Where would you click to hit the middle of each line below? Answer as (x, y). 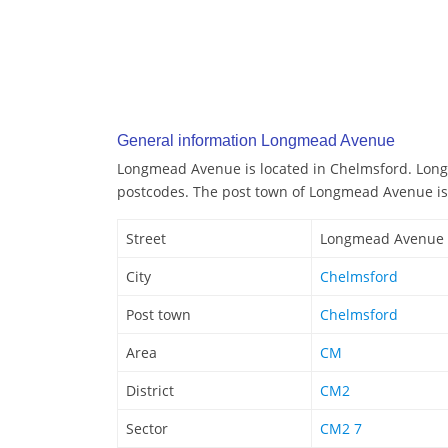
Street (146, 239)
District (150, 391)
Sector (147, 429)
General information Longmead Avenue (256, 141)
